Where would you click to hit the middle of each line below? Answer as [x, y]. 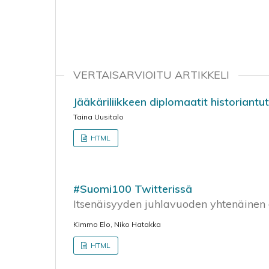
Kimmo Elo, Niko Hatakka [117, 224]
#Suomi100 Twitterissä [133, 189]
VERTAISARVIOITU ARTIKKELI [151, 75]
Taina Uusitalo [98, 117]
